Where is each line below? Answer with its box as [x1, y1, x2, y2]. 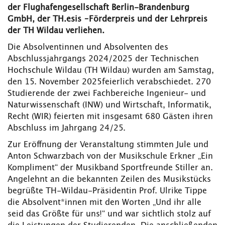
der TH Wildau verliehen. [8, 27, 104, 35]
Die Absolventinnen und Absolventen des [8, 43, 168, 52]
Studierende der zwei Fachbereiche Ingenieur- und [8, 89, 206, 98]
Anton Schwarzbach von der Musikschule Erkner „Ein [8, 152, 213, 161]
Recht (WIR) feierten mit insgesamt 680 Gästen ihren [8, 113, 213, 121]
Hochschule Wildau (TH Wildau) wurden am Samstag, [8, 66, 214, 75]
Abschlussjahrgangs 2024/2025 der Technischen [8, 55, 199, 63]
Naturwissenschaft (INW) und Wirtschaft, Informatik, [8, 101, 211, 109]
